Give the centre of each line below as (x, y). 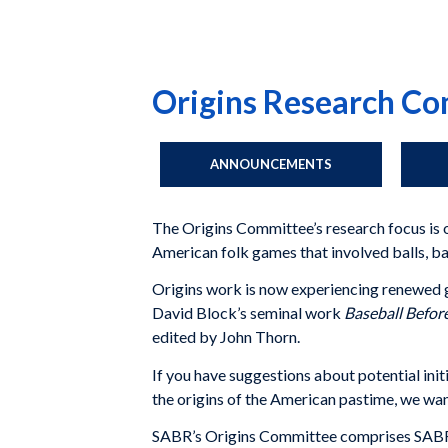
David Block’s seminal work (248, 313)
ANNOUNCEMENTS (271, 164)
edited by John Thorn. (226, 337)
